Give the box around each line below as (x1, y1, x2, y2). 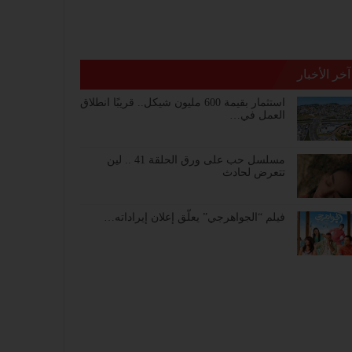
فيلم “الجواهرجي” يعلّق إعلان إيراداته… (104, 211, 286, 224)
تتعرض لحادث (222, 167, 286, 179)
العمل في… (229, 109, 286, 122)
